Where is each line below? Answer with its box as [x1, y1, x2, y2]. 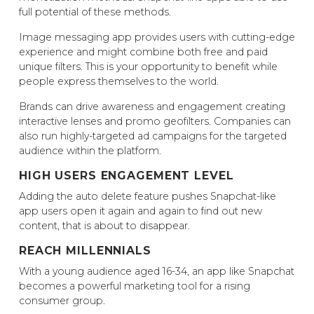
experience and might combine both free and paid [19, 46, 268, 59]
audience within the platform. [19, 144, 161, 158]
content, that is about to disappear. [19, 219, 190, 233]
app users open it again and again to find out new [19, 205, 262, 218]
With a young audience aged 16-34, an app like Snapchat [19, 265, 294, 278]
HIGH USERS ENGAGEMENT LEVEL [19, 169, 234, 183]
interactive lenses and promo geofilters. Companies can [19, 115, 291, 128]
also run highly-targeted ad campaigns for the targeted [19, 130, 287, 143]
